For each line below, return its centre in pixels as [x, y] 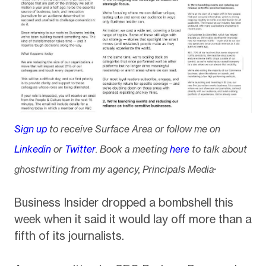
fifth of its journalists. [70, 236]
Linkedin [32, 149]
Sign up [30, 129]
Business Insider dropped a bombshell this [123, 203]
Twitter [80, 149]
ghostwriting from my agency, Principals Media [114, 169]
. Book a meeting [131, 149]
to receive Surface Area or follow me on [133, 129]
